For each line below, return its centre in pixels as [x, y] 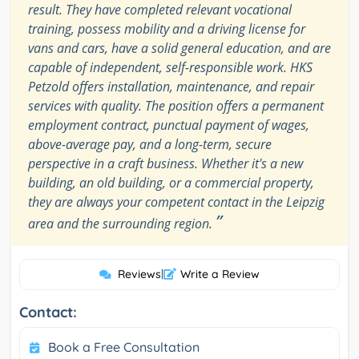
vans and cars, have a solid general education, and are [179, 48]
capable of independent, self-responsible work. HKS [170, 68]
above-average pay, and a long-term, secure [150, 145]
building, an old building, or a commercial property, [171, 183]
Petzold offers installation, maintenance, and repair [171, 87]
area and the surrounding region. [122, 224]
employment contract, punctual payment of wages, [169, 125]
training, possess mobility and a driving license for [167, 29]
